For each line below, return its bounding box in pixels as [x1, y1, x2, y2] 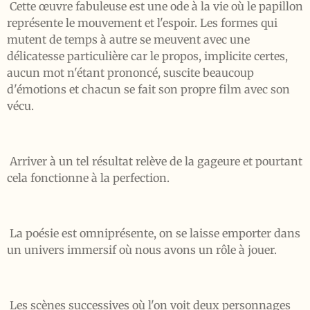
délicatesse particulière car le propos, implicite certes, [7, 49, 288, 63]
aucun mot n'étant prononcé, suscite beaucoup [7, 66, 254, 80]
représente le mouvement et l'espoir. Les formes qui [7, 16, 277, 30]
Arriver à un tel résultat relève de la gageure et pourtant [7, 154, 302, 168]
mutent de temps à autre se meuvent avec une [7, 33, 250, 46]
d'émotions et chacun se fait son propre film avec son [7, 82, 290, 96]
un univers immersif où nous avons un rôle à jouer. [7, 243, 277, 257]
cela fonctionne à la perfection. [7, 171, 170, 185]
